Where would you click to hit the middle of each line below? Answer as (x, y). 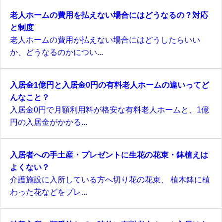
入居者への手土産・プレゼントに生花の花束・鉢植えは (109, 155)
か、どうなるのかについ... (56, 52)
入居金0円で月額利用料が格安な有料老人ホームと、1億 (110, 110)
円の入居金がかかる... (49, 122)
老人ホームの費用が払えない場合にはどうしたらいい (105, 40)
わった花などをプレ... (49, 192)
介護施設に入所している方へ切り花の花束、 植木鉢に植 (110, 180)
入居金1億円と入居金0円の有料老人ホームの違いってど (110, 85)
